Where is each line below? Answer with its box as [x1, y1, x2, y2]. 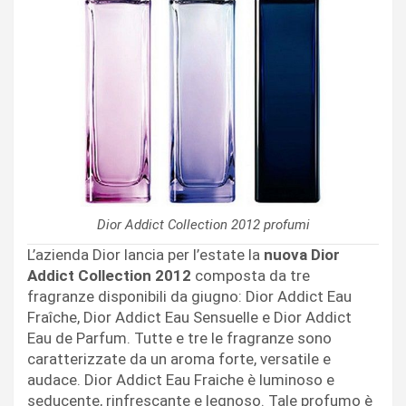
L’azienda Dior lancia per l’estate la [27, 245, 264, 264]
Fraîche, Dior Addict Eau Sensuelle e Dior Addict [27, 307, 352, 326]
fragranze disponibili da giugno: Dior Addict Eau [27, 286, 352, 305]
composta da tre [191, 266, 310, 285]
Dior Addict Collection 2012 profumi [96, 216, 310, 233]
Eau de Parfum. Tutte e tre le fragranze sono [27, 328, 332, 347]
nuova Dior [264, 245, 340, 264]
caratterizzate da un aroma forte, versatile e [27, 349, 331, 368]
